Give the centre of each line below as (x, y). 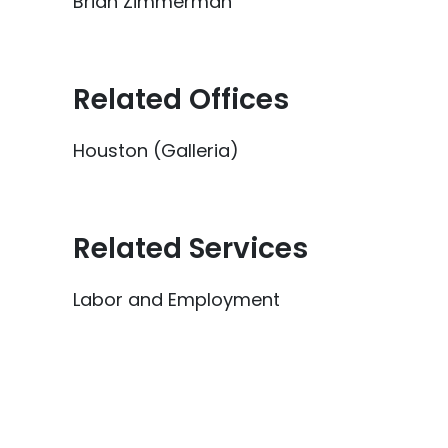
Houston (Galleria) (156, 150)
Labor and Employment (176, 299)
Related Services (190, 248)
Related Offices (181, 99)
